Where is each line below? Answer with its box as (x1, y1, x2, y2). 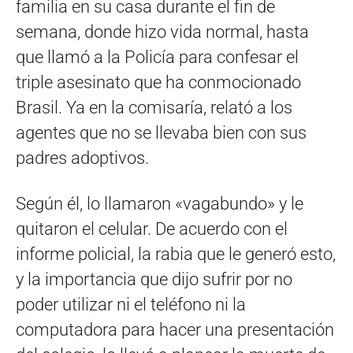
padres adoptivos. (16, 148, 149, 169)
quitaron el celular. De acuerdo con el (16, 219, 288, 240)
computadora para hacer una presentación (16, 320, 334, 340)
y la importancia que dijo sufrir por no (16, 269, 292, 290)
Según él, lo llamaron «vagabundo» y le (16, 194, 303, 214)
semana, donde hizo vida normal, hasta (16, 22, 309, 43)
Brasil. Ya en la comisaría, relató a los (16, 98, 292, 118)
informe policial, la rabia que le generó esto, (16, 244, 336, 265)
